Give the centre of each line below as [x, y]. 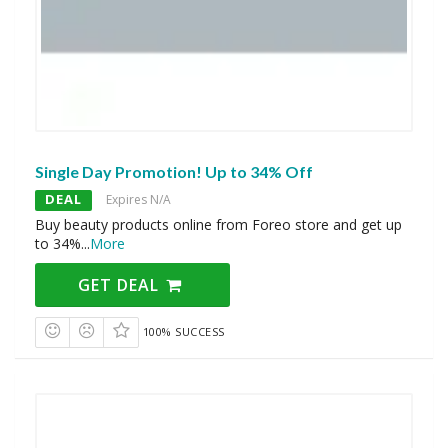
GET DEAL [121, 284]
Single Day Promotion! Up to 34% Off [174, 171]
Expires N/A [138, 199]
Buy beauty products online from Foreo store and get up [218, 224]
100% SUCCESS [183, 331]
